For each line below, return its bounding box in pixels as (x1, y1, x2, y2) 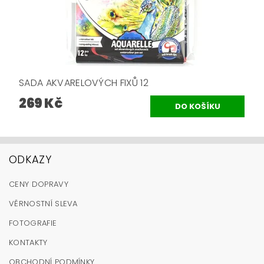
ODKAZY (9, 152, 51, 167)
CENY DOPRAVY (9, 179, 68, 190)
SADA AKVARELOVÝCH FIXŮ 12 (19, 76, 148, 90)
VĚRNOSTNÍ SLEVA (9, 198, 78, 210)
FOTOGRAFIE (9, 217, 57, 229)
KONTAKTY (9, 237, 48, 249)
